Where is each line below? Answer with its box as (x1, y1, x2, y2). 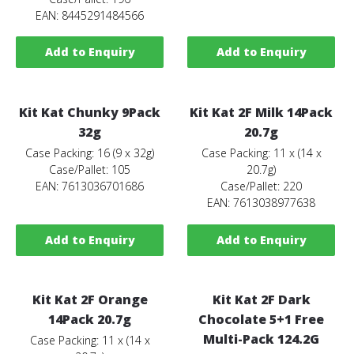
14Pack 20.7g (48, 311, 132, 329)
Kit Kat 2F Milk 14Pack (190, 104, 333, 121)
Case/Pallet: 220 (220, 179, 303, 194)
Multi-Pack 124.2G (203, 330, 320, 348)
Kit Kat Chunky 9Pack (19, 104, 161, 121)
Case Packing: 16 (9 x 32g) (25, 145, 155, 160)
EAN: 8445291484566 (36, 7, 145, 23)
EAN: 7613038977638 (207, 195, 316, 210)
